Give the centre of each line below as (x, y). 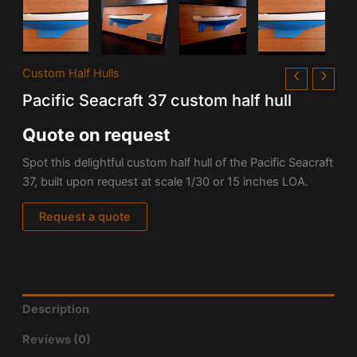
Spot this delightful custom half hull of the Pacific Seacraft (177, 162)
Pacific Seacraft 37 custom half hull (157, 101)
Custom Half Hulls (71, 73)
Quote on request (96, 135)
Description (55, 309)
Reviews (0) (56, 340)
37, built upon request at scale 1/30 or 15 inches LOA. (165, 181)
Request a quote (84, 217)
